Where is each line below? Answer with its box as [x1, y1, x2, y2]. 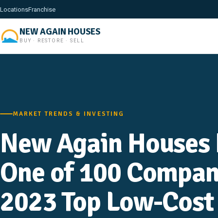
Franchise [28, 5, 55, 13]
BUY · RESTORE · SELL [19, 38, 85, 43]
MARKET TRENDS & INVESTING [13, 109, 125, 118]
